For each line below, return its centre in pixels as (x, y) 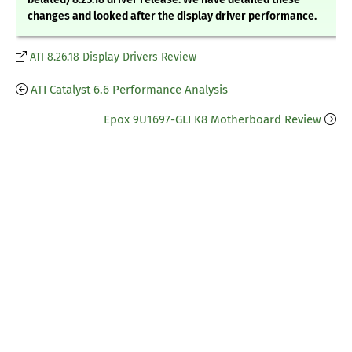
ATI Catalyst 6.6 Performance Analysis (129, 90)
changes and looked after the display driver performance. (172, 16)
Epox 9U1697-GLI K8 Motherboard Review (213, 120)
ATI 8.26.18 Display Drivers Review (113, 57)
